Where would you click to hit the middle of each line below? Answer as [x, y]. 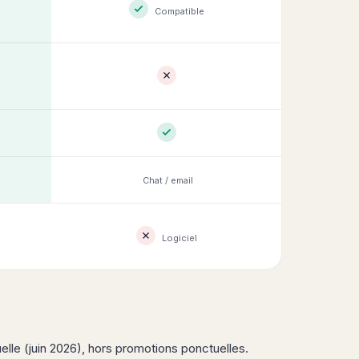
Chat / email [168, 180]
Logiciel [179, 238]
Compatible [179, 11]
